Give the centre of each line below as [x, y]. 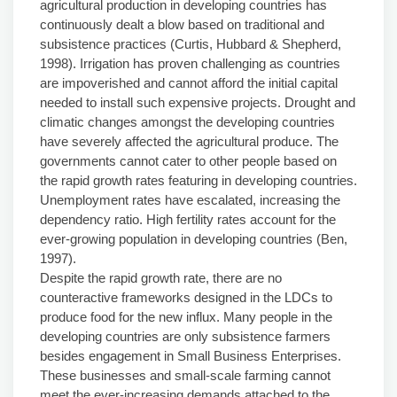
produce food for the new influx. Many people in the [186, 317]
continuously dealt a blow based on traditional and [182, 24]
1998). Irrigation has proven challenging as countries [190, 63]
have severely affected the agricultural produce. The [189, 141]
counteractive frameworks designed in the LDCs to [186, 297]
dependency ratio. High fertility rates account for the [188, 219]
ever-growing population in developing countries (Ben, [194, 239]
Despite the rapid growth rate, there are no [161, 278]
